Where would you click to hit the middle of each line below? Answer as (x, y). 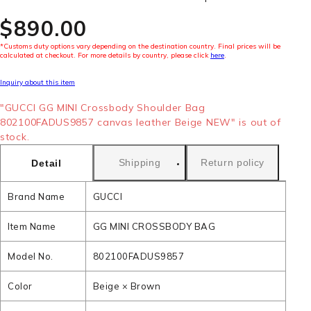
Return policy (233, 162)
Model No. (31, 256)
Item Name (32, 226)
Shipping (140, 162)
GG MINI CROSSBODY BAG (154, 226)
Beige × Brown (127, 286)
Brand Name (36, 196)
